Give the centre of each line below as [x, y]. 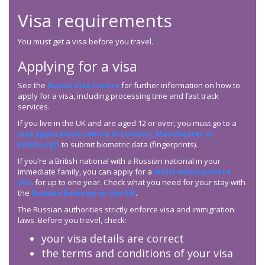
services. [34, 107]
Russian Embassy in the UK [83, 193]
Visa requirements [95, 21]
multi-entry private [192, 172]
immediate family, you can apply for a [86, 172]
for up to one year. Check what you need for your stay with [139, 182]
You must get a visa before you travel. [85, 42]
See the [33, 85]
